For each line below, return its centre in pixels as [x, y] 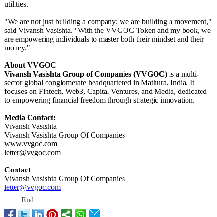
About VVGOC [30, 65]
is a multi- [183, 74]
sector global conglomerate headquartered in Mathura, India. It [99, 83]
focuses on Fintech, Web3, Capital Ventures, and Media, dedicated [106, 91]
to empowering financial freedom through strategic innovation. [100, 100]
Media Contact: [30, 117]
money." [17, 48]
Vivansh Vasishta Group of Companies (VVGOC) [86, 74]
